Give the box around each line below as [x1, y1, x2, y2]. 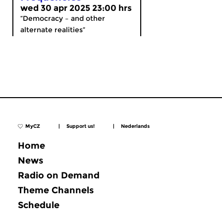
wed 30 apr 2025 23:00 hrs [20, 3, 132, 13]
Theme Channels [18, 184, 94, 196]
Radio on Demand [18, 169, 100, 181]
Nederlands [121, 123, 150, 130]
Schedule [18, 199, 59, 211]
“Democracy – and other [20, 14, 105, 23]
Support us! [66, 123, 95, 129]
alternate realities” [20, 25, 85, 34]
